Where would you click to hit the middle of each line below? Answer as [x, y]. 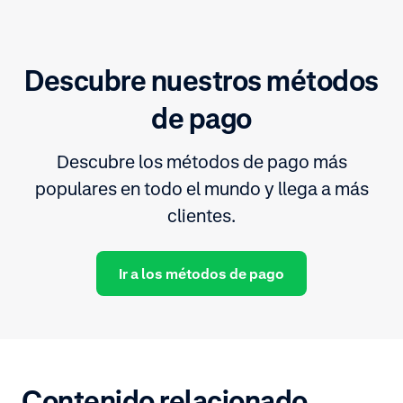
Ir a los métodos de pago [201, 273]
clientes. [201, 215]
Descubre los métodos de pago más [201, 161]
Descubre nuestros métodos [201, 80]
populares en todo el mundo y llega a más [201, 188]
